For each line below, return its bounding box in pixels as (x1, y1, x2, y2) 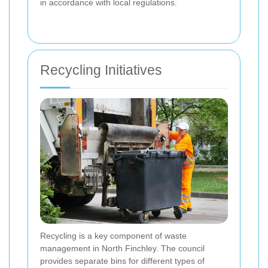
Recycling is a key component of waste (40, 231, 187, 241)
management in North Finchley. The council (40, 243, 205, 254)
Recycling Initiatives (40, 62, 162, 78)
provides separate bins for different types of (40, 256, 205, 266)
